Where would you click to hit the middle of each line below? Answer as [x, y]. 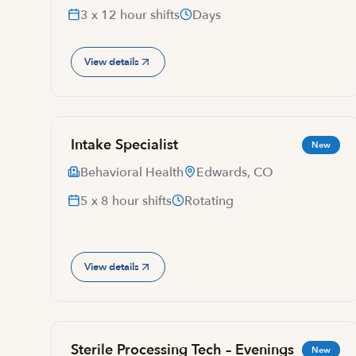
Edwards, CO [235, 172]
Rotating [209, 201]
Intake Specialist [124, 145]
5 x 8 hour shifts [126, 201]
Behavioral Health [132, 172]
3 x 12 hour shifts [130, 15]
